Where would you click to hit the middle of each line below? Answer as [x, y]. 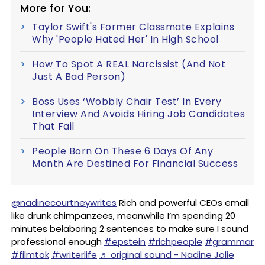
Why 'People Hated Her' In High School [125, 39]
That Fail [53, 126]
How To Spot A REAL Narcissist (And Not [129, 64]
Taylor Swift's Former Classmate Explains [133, 27]
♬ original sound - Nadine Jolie [167, 255]
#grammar [229, 242]
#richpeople [175, 242]
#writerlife [74, 255]
